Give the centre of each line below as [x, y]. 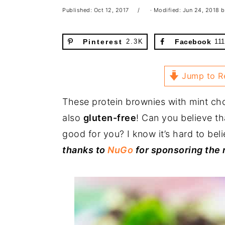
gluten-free [109, 118]
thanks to [85, 150]
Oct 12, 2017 [111, 10]
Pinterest [103, 42]
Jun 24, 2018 [201, 10]
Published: [78, 10]
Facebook [193, 42]
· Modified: [165, 10]
